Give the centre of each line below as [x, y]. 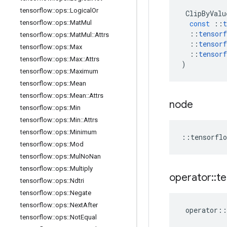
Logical [81, 10]
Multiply [81, 168]
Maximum [84, 71]
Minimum [83, 132]
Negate [81, 193]
